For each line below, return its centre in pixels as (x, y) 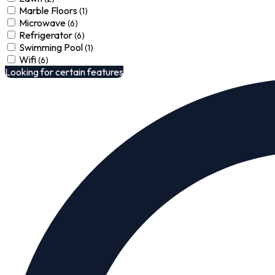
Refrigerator (47, 35)
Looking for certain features (64, 72)
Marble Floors (49, 10)
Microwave (43, 23)
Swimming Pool (52, 47)
